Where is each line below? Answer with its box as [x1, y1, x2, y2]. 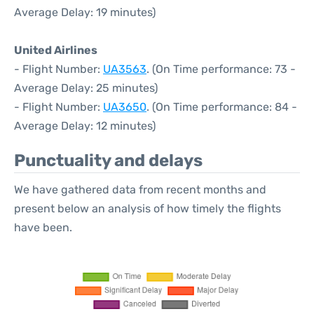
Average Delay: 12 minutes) [14, 119, 156, 132]
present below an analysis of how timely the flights [14, 202, 281, 215]
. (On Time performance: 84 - [146, 100, 297, 114]
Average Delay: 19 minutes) [14, 6, 156, 19]
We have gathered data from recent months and [14, 183, 266, 196]
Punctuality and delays [14, 151, 203, 170]
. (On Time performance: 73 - [146, 62, 296, 76]
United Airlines [14, 43, 97, 57]
